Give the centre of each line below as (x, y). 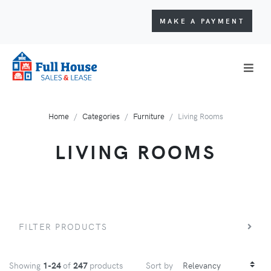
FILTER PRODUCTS (63, 226)
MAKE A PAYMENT (202, 21)
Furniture (149, 116)
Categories (101, 116)
